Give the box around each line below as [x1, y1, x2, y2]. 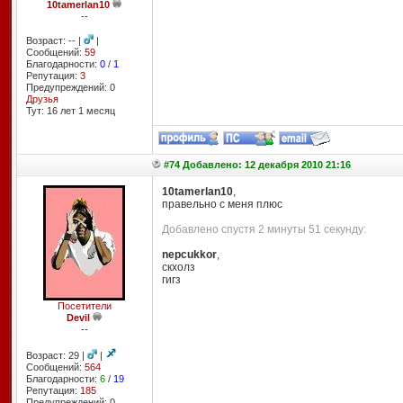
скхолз [161, 261, 195, 273]
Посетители [57, 300, 112, 311]
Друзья [25, 94, 58, 104]
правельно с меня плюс [161, 198, 282, 210]
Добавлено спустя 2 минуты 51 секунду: [161, 223, 366, 236]
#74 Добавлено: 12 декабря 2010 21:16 [163, 159, 351, 170]
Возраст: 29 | [25, 350, 87, 361]
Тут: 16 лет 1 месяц [25, 105, 115, 116]
